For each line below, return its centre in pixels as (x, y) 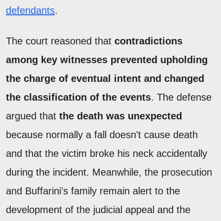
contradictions (148, 41)
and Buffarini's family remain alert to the (93, 191)
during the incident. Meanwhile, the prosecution (109, 172)
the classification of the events (78, 97)
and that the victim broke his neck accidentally (107, 153)
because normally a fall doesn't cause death (102, 134)
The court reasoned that (60, 41)
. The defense (181, 97)
